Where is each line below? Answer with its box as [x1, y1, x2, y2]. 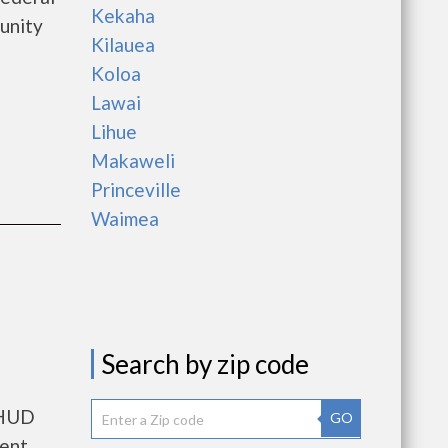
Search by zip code [101, 348, 309, 380]
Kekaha [91, 4, 155, 27]
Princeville [91, 178, 181, 201]
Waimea [91, 207, 159, 230]
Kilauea [91, 33, 155, 56]
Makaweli [91, 149, 175, 172]
